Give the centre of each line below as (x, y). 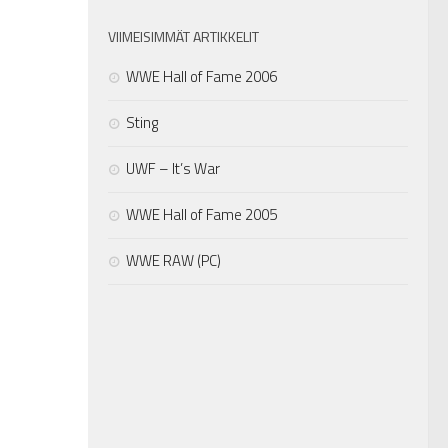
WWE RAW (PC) (173, 260)
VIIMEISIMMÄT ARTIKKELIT (183, 36)
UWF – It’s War (173, 168)
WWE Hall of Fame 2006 (201, 76)
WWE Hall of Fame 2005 (201, 214)
